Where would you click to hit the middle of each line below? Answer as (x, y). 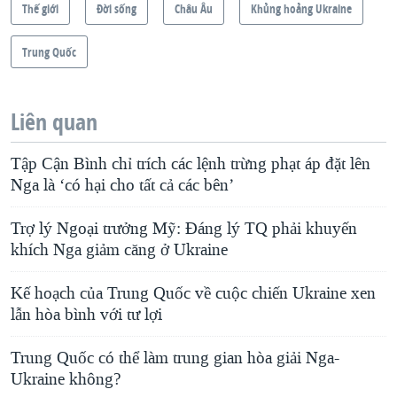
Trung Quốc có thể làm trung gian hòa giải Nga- (175, 358)
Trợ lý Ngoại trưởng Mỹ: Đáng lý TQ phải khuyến (184, 229)
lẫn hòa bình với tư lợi (86, 315)
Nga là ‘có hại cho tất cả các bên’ (122, 186)
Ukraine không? (66, 380)
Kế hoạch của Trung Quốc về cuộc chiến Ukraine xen (193, 294)
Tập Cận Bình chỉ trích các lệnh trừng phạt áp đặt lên (191, 164)
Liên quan (54, 122)
